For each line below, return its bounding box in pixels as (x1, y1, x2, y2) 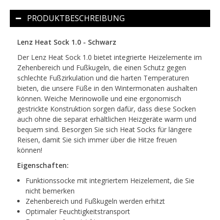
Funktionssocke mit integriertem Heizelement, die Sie (26, 176, 194, 186)
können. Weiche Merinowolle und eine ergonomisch (17, 94, 181, 104)
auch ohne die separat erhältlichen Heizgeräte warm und (17, 114, 196, 124)
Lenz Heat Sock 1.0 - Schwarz (17, 37, 116, 47)
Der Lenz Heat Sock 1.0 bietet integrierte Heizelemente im (17, 53, 202, 62)
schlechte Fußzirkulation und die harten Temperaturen (17, 73, 189, 83)
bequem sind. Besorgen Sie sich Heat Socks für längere (17, 125, 192, 135)
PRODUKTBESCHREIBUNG (27, 13, 125, 24)
